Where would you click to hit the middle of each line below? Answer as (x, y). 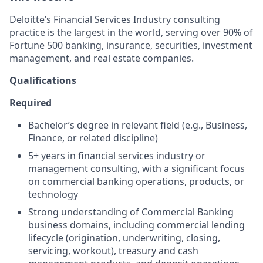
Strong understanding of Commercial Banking (131, 212)
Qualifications (43, 80)
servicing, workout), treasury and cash (113, 250)
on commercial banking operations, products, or (136, 181)
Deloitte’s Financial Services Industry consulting (115, 19)
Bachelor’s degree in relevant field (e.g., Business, (138, 125)
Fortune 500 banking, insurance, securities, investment (131, 45)
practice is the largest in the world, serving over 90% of (131, 32)
